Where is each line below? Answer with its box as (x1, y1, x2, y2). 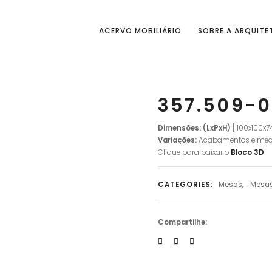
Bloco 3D (230, 147, 264, 157)
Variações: (157, 135, 197, 145)
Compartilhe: (157, 217, 207, 228)
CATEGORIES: (157, 179, 216, 189)
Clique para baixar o (157, 147, 229, 157)
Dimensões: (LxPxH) (157, 123, 233, 133)
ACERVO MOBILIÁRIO (99, 25, 182, 36)
